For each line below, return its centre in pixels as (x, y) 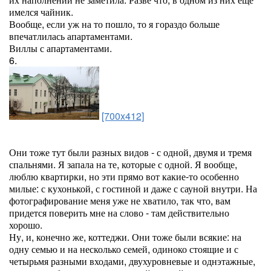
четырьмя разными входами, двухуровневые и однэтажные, (132, 261)
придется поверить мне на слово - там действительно (119, 213)
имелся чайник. (41, 12)
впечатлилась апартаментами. (71, 36)
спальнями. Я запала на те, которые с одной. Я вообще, (123, 164)
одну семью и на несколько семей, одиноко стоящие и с (124, 249)
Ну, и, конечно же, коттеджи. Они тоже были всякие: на (125, 237)
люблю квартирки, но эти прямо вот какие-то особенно (124, 176)
